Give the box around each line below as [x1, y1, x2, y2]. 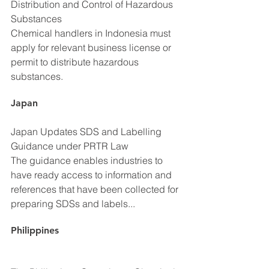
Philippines [11, 224, 59, 236]
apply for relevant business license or [11, 41, 174, 53]
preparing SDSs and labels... [11, 197, 135, 210]
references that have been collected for [11, 183, 181, 195]
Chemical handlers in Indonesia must [11, 26, 173, 39]
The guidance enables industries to [11, 154, 165, 166]
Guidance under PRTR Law [11, 139, 128, 152]
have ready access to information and [11, 168, 174, 181]
